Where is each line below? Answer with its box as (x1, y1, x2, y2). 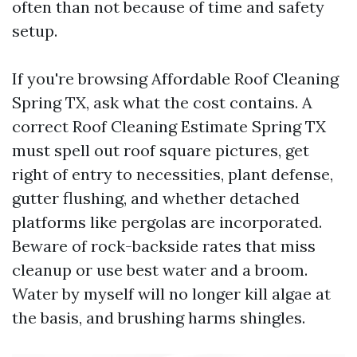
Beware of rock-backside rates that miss (12, 236, 316, 256)
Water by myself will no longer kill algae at (12, 284, 331, 304)
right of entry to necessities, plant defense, (12, 164, 333, 184)
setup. (12, 21, 57, 41)
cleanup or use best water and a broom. (12, 260, 308, 280)
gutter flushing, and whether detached (12, 188, 300, 208)
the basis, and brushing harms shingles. (12, 308, 305, 328)
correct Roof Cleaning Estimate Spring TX (12, 116, 326, 136)
